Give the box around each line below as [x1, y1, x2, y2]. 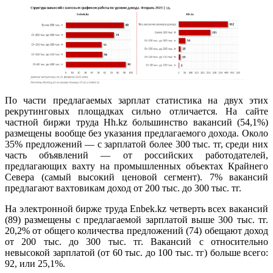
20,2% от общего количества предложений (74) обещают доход [5, 225, 268, 236]
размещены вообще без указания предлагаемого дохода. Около [5, 127, 268, 138]
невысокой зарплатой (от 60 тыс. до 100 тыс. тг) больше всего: [5, 247, 268, 258]
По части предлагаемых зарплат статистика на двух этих [5, 94, 268, 105]
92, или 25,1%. [5, 258, 65, 269]
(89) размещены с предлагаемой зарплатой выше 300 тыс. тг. [5, 214, 268, 225]
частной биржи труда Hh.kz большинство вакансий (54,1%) [5, 116, 268, 127]
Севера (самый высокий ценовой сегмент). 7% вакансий [5, 171, 268, 182]
